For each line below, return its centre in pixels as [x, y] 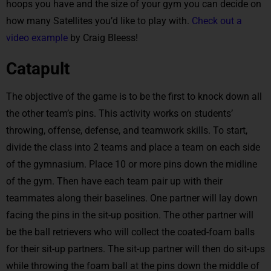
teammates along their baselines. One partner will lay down [132, 198]
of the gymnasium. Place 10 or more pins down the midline [132, 164]
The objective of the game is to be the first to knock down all [134, 96]
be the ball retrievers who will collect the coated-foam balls [130, 232]
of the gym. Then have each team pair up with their [114, 181]
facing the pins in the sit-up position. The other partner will [130, 215]
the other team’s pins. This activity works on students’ [119, 113]
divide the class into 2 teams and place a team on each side [133, 147]
